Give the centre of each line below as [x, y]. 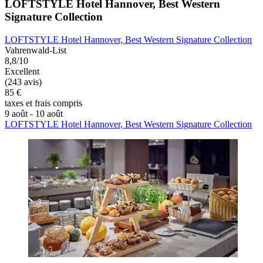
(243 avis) [23, 82]
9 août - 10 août [34, 114]
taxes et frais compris [43, 103]
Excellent [22, 72]
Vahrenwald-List [36, 50]
